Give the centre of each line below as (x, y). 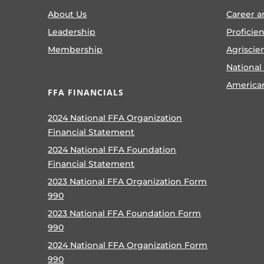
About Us (67, 14)
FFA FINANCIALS (86, 92)
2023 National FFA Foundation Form (125, 213)
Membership (75, 49)
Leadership (72, 32)
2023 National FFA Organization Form (128, 181)
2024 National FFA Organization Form (128, 245)
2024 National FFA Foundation (112, 149)
